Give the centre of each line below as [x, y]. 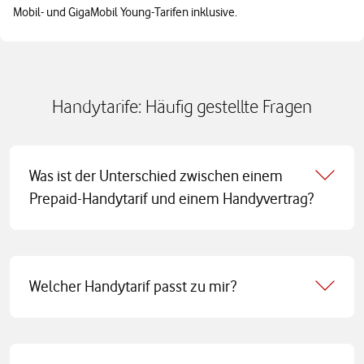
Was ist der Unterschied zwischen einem [156, 175]
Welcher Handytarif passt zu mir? [133, 286]
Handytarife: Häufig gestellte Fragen [182, 106]
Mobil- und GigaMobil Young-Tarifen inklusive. [125, 12]
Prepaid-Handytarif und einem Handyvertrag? [171, 198]
